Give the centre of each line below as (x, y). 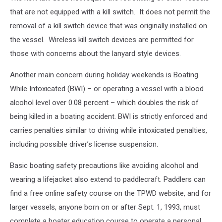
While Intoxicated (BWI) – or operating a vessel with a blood (107, 89)
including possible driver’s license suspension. (84, 144)
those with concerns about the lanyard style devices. (95, 54)
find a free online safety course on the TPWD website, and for (111, 193)
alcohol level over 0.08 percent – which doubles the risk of (104, 103)
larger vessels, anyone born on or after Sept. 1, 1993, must (105, 207)
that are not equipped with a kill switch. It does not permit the (110, 12)
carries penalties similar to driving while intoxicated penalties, (109, 130)
